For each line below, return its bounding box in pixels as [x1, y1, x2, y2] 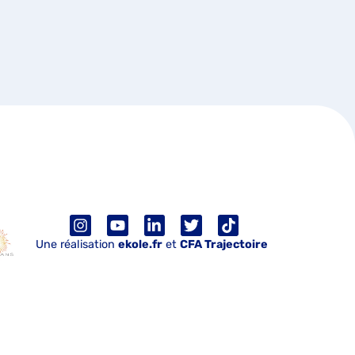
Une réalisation [35, 237, 118, 251]
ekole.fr [117, 237, 162, 251]
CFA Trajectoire [179, 237, 268, 251]
